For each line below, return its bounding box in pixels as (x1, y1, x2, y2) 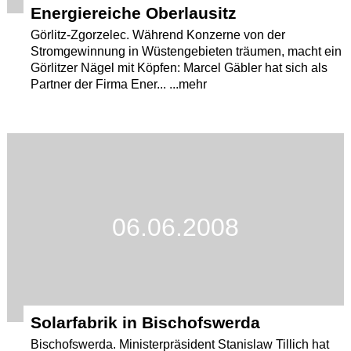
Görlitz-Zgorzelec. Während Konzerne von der (31, 28, 286, 42)
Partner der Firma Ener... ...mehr (31, 78, 208, 91)
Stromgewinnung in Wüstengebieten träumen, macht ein (31, 45, 342, 58)
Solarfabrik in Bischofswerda (31, 313, 261, 331)
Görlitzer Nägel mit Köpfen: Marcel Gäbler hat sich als (31, 61, 328, 74)
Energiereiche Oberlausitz (31, 4, 237, 22)
